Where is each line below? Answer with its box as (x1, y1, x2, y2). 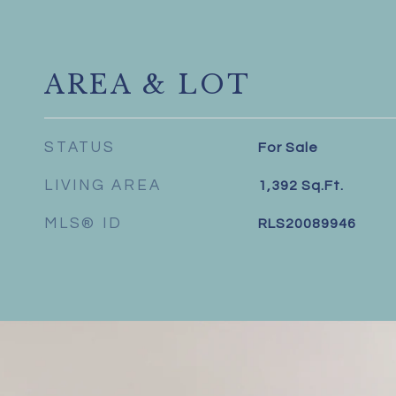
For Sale (257, 141, 318, 155)
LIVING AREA (44, 178, 162, 194)
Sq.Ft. (301, 179, 344, 193)
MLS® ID (44, 216, 123, 232)
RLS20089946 (257, 217, 356, 231)
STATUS (44, 140, 116, 156)
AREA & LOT (44, 69, 251, 101)
